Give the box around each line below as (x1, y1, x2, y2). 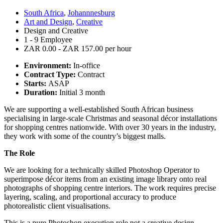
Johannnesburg (68, 8, 115, 17)
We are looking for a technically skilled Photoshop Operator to (4, 165, 200, 174)
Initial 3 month (59, 88, 105, 97)
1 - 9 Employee (24, 35, 72, 44)
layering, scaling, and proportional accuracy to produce (4, 192, 176, 201)
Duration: (24, 88, 59, 97)
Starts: (24, 79, 48, 88)
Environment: (24, 61, 73, 70)
